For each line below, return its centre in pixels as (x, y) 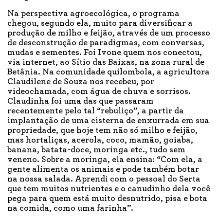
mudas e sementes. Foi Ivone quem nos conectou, (105, 53)
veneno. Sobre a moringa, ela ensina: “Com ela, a (105, 160)
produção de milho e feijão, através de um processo (109, 33)
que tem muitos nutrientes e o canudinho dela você (109, 189)
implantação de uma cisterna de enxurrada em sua (108, 121)
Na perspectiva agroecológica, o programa (93, 14)
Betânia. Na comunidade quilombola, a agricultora (109, 72)
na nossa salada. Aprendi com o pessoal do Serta (104, 179)
